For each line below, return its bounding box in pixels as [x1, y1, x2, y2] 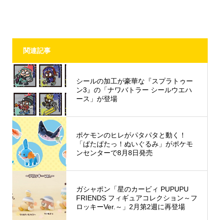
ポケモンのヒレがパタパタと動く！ [76, 131, 186, 139]
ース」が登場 [76, 94, 117, 103]
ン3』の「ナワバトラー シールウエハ [76, 85, 192, 94]
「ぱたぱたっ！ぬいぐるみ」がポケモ [76, 139, 193, 148]
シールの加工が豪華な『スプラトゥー [76, 77, 193, 85]
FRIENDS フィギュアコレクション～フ [76, 193, 197, 202]
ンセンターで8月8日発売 [76, 148, 153, 157]
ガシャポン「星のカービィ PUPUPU [76, 185, 189, 193]
